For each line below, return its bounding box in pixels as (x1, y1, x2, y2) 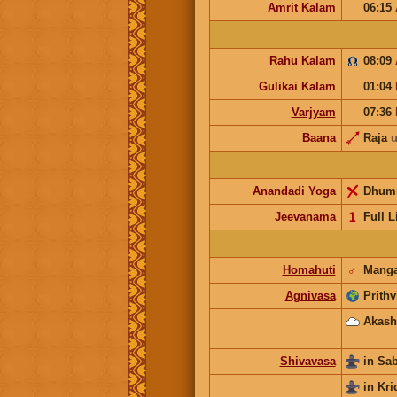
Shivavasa (279, 354, 336, 368)
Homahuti (282, 262, 336, 276)
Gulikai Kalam (258, 79, 336, 93)
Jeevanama (274, 209, 336, 223)
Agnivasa (284, 288, 336, 302)
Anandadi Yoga (252, 183, 336, 198)
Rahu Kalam (269, 53, 336, 67)
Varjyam (291, 105, 336, 119)
